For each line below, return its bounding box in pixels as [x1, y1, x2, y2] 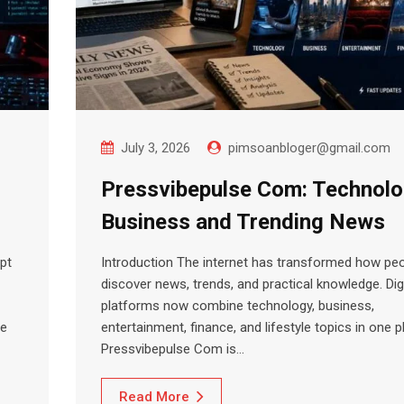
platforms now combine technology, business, [101, 298, 374, 314]
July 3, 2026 [121, 140, 190, 156]
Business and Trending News [101, 209, 385, 234]
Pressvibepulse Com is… [101, 341, 244, 357]
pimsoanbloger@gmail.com [228, 140, 390, 156]
